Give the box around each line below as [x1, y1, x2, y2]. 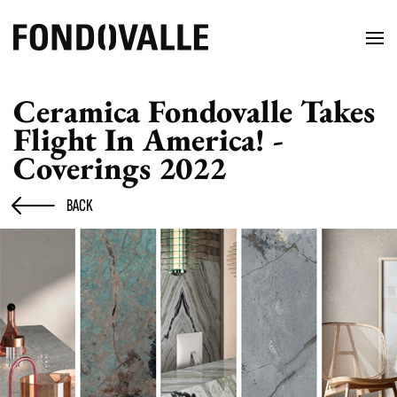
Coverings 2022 [13, 147, 226, 189]
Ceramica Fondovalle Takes [13, 90, 375, 132]
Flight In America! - [13, 119, 284, 160]
